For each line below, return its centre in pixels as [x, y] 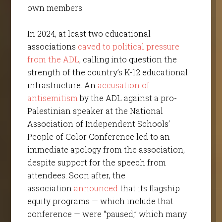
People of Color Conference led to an [98, 136]
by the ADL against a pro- [127, 98]
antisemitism [52, 98]
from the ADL [53, 59]
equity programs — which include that [100, 201]
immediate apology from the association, [106, 149]
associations [52, 46]
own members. [55, 7]
